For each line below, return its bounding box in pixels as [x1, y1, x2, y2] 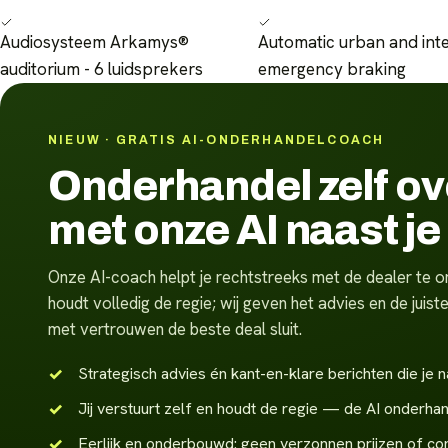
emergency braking [258, 58, 406, 81]
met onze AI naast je [48, 207, 441, 254]
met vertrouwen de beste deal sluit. [48, 318, 302, 341]
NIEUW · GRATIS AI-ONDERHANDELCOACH [48, 133, 385, 148]
